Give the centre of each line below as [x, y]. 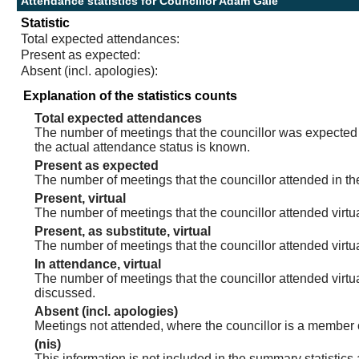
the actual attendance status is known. [143, 147]
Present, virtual [81, 198]
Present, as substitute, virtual [123, 231]
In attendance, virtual [98, 264]
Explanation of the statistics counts [131, 95]
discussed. [65, 292]
